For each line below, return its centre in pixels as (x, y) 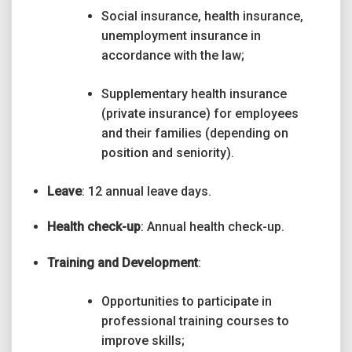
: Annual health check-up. (212, 227)
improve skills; (143, 341)
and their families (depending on (194, 133)
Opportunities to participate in (186, 302)
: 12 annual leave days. (146, 191)
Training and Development (122, 263)
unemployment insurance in (181, 35)
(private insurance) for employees (200, 113)
